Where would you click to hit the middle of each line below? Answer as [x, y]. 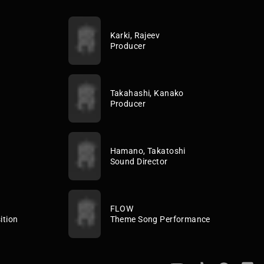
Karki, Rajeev [135, 35]
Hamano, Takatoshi [148, 151]
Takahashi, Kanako [147, 93]
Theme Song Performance [160, 219]
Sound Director [139, 161]
